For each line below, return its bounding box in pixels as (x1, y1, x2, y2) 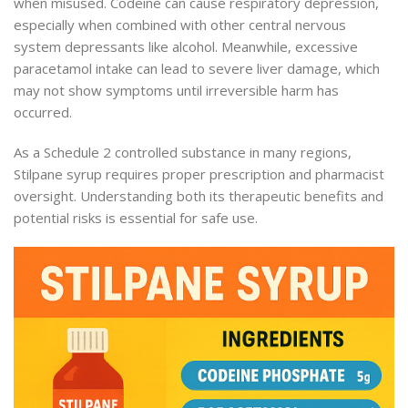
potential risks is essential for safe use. (14, 209, 258, 228)
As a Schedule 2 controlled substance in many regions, (14, 143, 352, 162)
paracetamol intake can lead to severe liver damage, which (14, 59, 380, 78)
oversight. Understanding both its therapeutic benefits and (14, 187, 383, 206)
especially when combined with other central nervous (14, 15, 346, 35)
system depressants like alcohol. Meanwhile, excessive (14, 37, 358, 56)
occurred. (14, 103, 72, 122)
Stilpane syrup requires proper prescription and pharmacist (14, 165, 384, 184)
